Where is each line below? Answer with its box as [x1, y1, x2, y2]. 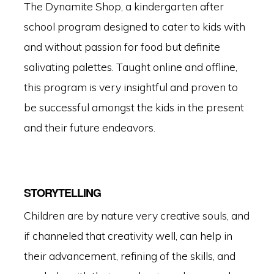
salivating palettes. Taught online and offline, [23, 59, 237, 73]
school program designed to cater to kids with [23, 19, 245, 33]
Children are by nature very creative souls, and [23, 208, 250, 222]
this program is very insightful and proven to [23, 80, 238, 94]
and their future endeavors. [23, 120, 155, 134]
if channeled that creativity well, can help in [23, 228, 232, 242]
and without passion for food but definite [23, 39, 220, 53]
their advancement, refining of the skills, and [23, 248, 235, 262]
